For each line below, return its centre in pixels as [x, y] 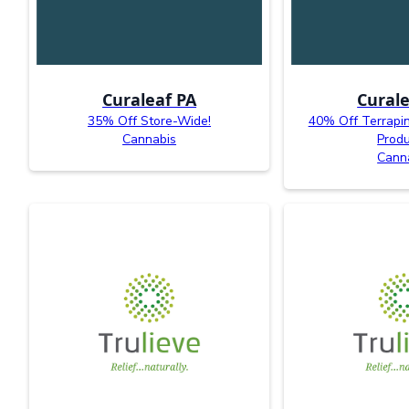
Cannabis [150, 140]
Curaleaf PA [150, 100]
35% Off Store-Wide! [150, 121]
